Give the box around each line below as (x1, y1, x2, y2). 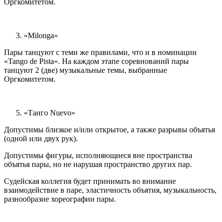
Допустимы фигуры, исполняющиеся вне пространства (4, 151, 192, 160)
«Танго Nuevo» (24, 109, 75, 117)
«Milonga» (24, 31, 58, 40)
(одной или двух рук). (4, 134, 78, 143)
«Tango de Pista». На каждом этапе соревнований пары (4, 57, 189, 66)
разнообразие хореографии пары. (4, 195, 116, 204)
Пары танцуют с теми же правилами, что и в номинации (4, 48, 197, 57)
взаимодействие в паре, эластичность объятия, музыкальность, (4, 186, 217, 195)
